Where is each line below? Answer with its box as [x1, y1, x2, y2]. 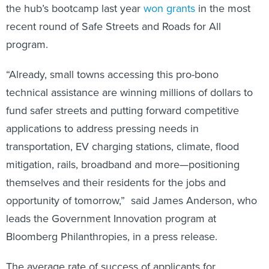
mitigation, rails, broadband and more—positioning [6, 156, 240, 172]
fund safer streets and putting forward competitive [6, 102, 239, 118]
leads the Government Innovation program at [6, 210, 216, 226]
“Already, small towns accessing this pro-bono [6, 66, 219, 82]
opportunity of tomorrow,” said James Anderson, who [6, 192, 257, 208]
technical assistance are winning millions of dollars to [6, 84, 253, 100]
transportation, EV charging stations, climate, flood [6, 138, 239, 154]
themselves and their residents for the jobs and [6, 174, 226, 190]
